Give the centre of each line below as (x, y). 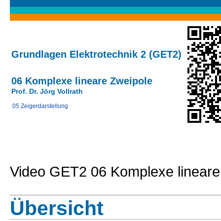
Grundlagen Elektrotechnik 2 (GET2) (96, 54)
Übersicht (57, 208)
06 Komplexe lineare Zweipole (82, 81)
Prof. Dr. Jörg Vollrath (47, 91)
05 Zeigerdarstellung (40, 106)
